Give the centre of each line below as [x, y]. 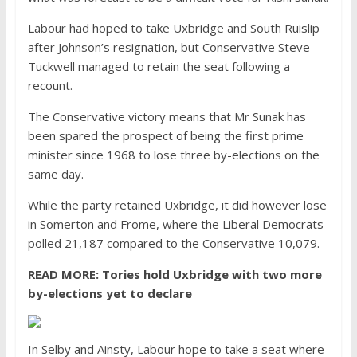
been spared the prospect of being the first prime [165, 136]
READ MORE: [65, 275]
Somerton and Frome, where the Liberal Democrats [181, 224]
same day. [55, 174]
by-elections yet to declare [110, 294]
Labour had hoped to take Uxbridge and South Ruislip [173, 28]
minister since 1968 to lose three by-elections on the [173, 155]
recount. [50, 86]
